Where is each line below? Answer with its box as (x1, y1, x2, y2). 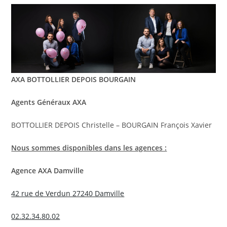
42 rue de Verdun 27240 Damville (11, 188, 125, 199)
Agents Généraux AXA (11, 97, 87, 107)
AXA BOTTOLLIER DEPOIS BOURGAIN (11, 74, 136, 85)
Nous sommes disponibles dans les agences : (11, 143, 167, 153)
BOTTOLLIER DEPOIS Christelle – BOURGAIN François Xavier (11, 120, 212, 130)
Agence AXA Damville (11, 166, 84, 176)
